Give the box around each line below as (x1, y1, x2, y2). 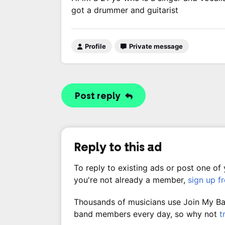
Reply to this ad (74, 141, 162, 154)
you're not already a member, (74, 175, 188, 185)
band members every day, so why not (74, 209, 219, 219)
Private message (128, 42, 183, 50)
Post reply (75, 91, 123, 101)
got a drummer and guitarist (71, 5, 178, 15)
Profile (83, 42, 106, 50)
